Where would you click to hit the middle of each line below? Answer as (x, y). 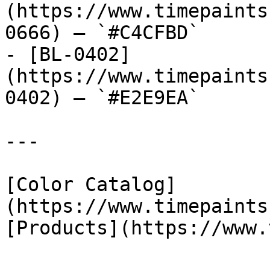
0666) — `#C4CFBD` (102, 33)
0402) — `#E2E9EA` (102, 98)
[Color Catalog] (91, 184)
